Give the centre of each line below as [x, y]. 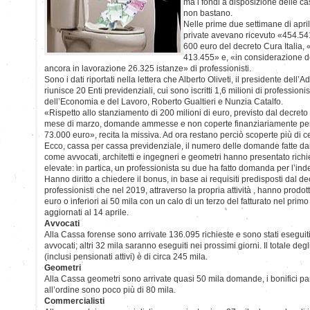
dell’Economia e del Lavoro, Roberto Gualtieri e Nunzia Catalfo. [164, 101]
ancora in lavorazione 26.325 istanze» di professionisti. [148, 68]
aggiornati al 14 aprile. [86, 212]
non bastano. [208, 13]
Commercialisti [74, 301]
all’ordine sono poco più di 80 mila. [110, 290]
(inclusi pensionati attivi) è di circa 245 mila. [126, 256]
